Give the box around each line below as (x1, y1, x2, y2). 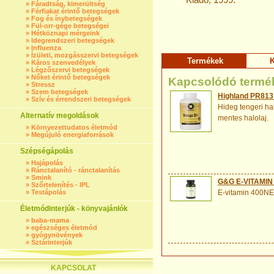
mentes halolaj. (218, 114, 268, 122)
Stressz (31, 81, 55, 88)
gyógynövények (31, 231, 83, 239)
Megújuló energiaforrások (31, 131, 114, 138)
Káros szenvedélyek (31, 59, 95, 66)
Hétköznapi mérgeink (31, 29, 100, 37)
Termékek (187, 56, 224, 65)
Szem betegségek (31, 88, 88, 95)
